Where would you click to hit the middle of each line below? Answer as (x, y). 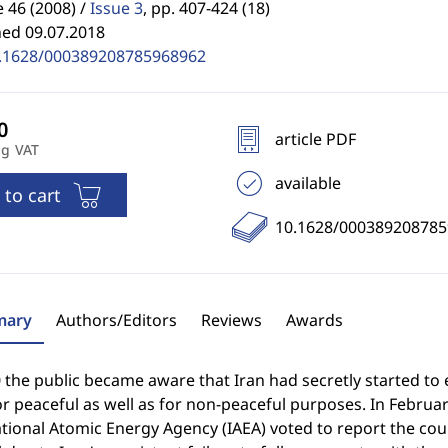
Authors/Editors (116, 320)
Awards (314, 320)
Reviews (231, 320)
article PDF (315, 139)
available (307, 183)
